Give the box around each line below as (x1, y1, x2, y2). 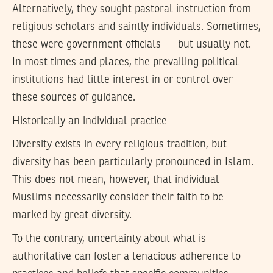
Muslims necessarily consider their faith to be (12, 192, 224, 204)
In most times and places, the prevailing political (12, 57, 239, 68)
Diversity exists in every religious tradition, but (12, 139, 227, 151)
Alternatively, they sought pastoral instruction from (12, 4, 251, 15)
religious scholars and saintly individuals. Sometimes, (12, 21, 261, 33)
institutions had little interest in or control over (12, 74, 233, 86)
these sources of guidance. (12, 92, 135, 104)
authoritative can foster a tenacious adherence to (12, 250, 241, 262)
